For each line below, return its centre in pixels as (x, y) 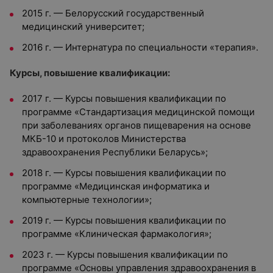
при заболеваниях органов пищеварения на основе (136, 125)
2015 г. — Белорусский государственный (113, 13)
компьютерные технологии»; (87, 200)
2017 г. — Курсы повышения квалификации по (124, 98)
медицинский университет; (83, 27)
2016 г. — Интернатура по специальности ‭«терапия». (140, 47)
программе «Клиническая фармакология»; (117, 234)
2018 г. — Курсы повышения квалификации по (124, 173)
